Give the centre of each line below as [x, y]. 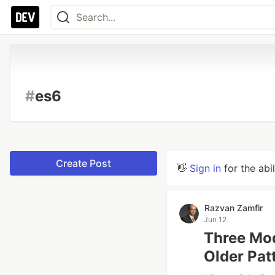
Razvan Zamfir [234, 208]
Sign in [205, 168]
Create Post [83, 163]
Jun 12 [215, 219]
